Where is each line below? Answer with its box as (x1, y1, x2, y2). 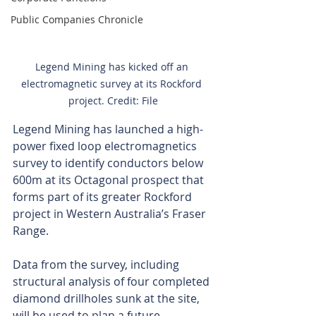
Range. (13, 223, 49, 239)
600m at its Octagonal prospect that (13, 172, 207, 188)
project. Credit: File (68, 94, 158, 108)
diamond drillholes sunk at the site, (13, 291, 202, 307)
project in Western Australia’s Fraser (13, 206, 209, 222)
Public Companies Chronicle (11, 13, 143, 26)
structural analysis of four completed (13, 274, 212, 290)
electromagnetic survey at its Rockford (21, 77, 205, 91)
